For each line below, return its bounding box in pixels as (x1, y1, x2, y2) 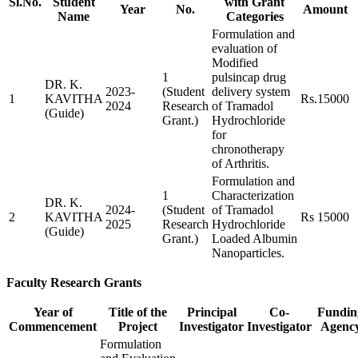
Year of (33, 304, 73, 319)
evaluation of (212, 41, 277, 55)
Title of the (109, 304, 167, 319)
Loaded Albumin (212, 231, 297, 245)
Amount (302, 2, 348, 16)
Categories (225, 9, 284, 23)
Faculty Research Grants (6, 275, 141, 289)
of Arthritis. (212, 156, 269, 170)
